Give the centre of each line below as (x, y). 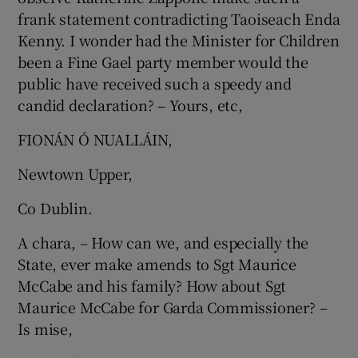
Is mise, (45, 328)
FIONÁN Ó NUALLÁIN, (95, 139)
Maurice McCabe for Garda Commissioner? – (173, 307)
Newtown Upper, (75, 173)
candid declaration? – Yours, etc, (130, 105)
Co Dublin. (55, 208)
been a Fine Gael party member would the (163, 62)
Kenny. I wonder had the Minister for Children (179, 40)
